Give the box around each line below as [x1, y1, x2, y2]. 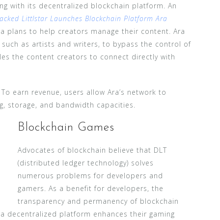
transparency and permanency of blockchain [18, 196, 179, 206]
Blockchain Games [18, 121, 114, 134]
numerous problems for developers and [18, 170, 163, 180]
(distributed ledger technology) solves [18, 158, 154, 167]
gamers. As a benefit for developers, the [18, 183, 164, 193]
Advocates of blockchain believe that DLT [18, 145, 167, 155]
